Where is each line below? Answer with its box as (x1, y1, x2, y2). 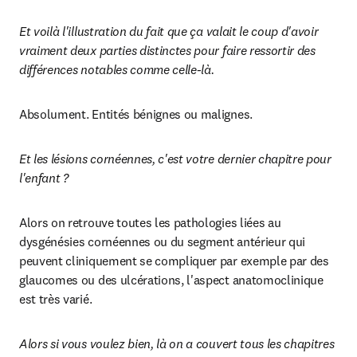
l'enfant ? (19, 170, 69, 186)
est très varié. (19, 291, 92, 307)
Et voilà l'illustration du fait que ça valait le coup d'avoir (19, 23, 319, 39)
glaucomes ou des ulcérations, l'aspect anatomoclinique (19, 272, 324, 288)
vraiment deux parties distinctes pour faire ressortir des (19, 42, 316, 58)
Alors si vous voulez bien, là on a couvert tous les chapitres (19, 335, 335, 351)
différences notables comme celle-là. (19, 61, 214, 77)
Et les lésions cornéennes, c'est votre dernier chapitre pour (19, 151, 331, 167)
